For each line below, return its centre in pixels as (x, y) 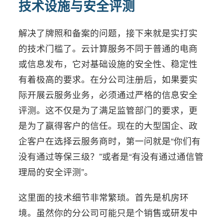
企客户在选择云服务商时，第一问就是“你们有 (110, 141)
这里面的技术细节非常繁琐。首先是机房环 (104, 197)
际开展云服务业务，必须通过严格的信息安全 (108, 94)
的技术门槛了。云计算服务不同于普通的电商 (108, 48)
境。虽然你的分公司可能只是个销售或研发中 (108, 212)
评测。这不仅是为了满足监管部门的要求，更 (108, 110)
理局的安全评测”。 (56, 171)
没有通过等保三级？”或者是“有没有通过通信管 (111, 156)
